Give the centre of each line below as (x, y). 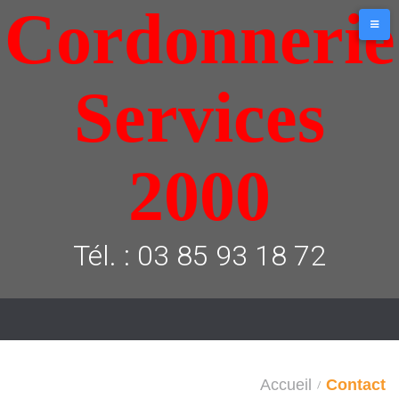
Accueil (286, 385)
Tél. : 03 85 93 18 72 (199, 256)
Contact (356, 385)
